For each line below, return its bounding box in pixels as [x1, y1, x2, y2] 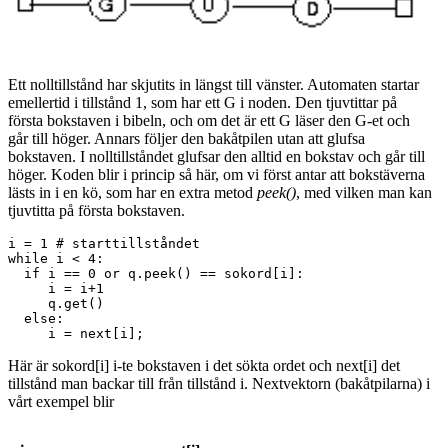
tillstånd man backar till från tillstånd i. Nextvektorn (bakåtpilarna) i [8, 375, 430, 393]
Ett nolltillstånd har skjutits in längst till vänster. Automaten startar [8, 76, 419, 94]
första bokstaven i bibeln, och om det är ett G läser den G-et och [8, 112, 410, 130]
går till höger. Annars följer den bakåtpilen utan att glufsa [8, 130, 365, 148]
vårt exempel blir [8, 393, 114, 411]
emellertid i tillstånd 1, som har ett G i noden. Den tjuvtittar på [8, 94, 397, 112]
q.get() [8, 296, 104, 312]
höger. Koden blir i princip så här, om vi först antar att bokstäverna [8, 166, 425, 184]
